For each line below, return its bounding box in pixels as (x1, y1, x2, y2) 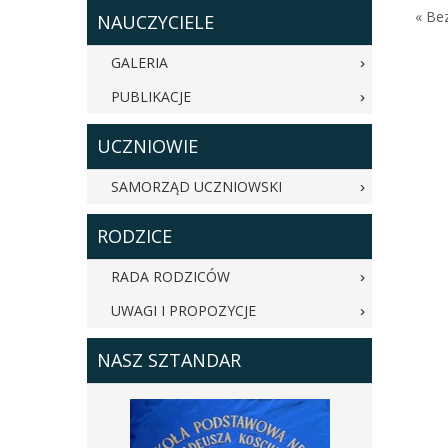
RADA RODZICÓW (111, 267, 230, 286)
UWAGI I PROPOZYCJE (111, 301, 256, 320)
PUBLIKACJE (111, 87, 191, 106)
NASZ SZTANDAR (97, 348, 241, 372)
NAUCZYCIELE (97, 10, 214, 34)
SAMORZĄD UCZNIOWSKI (111, 177, 282, 196)
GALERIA (111, 53, 168, 72)
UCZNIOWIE (97, 134, 198, 158)
